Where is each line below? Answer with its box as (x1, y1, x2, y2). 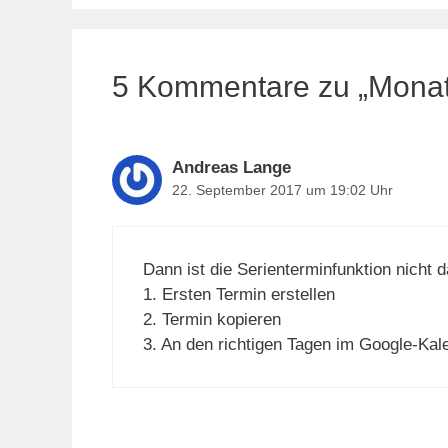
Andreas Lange (172, 157, 291, 177)
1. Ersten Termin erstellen (143, 285, 335, 305)
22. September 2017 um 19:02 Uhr (172, 181, 393, 198)
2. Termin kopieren (143, 310, 281, 330)
